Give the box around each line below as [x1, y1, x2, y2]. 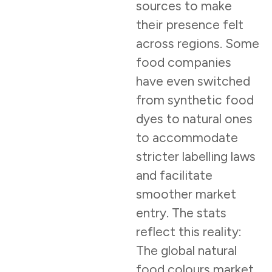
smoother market [136, 186, 236, 202]
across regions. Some [136, 36, 259, 52]
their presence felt [136, 17, 243, 33]
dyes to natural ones [136, 111, 253, 127]
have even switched [136, 73, 250, 89]
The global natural [136, 243, 237, 259]
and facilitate [136, 168, 212, 183]
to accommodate [136, 130, 238, 146]
